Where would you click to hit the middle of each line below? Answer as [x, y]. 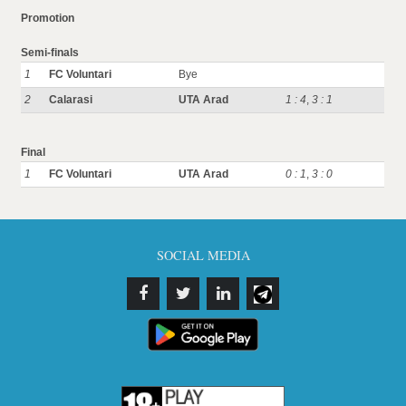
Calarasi [71, 100]
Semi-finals [50, 53]
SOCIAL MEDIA [203, 255]
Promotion [48, 18]
